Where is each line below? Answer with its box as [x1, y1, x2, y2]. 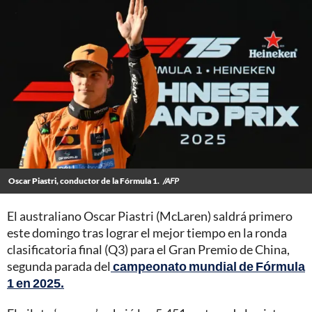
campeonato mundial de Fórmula [113, 258, 305, 274]
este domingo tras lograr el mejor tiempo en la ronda [7, 225, 287, 241]
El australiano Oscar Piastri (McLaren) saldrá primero [7, 208, 292, 224]
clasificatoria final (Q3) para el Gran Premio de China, [7, 242, 290, 258]
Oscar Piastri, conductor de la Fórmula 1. [8, 175, 159, 187]
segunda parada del [7, 258, 111, 274]
